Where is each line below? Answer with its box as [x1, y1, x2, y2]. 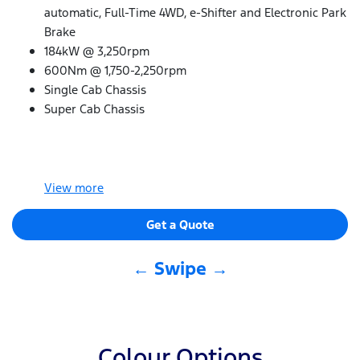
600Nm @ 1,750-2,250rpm [44, 62, 186, 78]
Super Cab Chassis [44, 100, 145, 117]
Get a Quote [145, 217, 215, 233]
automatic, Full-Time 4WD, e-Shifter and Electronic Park [44, 4, 346, 20]
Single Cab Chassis [44, 81, 146, 97]
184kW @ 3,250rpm [44, 43, 149, 59]
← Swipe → [132, 257, 228, 280]
